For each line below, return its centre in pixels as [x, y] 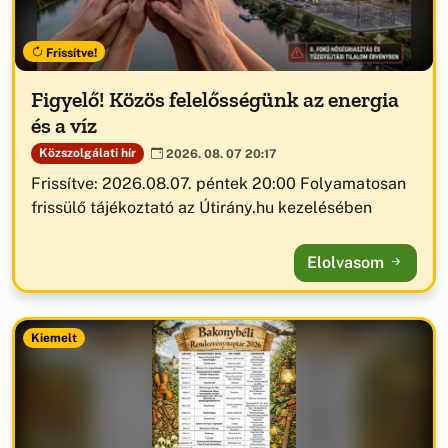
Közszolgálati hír [87, 153]
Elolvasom [347, 262]
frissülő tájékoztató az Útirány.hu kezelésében [201, 207]
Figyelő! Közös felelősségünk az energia [215, 100]
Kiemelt [53, 338]
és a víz [64, 126]
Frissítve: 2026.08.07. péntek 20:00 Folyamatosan [218, 183]
